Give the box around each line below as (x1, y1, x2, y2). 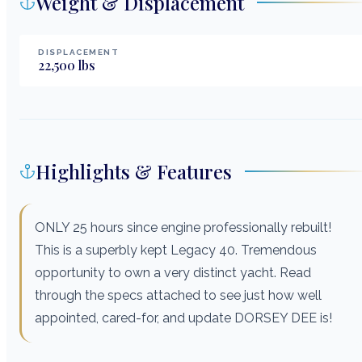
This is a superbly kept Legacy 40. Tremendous (35, 242, 317, 258)
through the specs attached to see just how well (35, 287, 322, 303)
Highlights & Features (36, 158, 232, 184)
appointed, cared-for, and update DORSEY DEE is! (35, 309, 332, 326)
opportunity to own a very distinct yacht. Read (35, 264, 311, 280)
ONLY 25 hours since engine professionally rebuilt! (35, 219, 331, 235)
